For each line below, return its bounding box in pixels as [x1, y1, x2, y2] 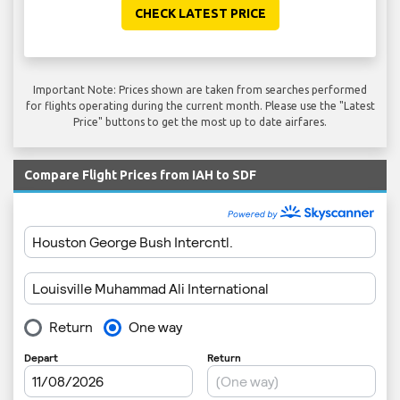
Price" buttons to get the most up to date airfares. [73, 115, 327, 128]
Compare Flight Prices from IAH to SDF [24, 167, 256, 182]
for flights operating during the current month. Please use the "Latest [25, 99, 375, 112]
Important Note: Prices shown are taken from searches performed [33, 83, 367, 96]
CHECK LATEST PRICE [134, 5, 266, 21]
